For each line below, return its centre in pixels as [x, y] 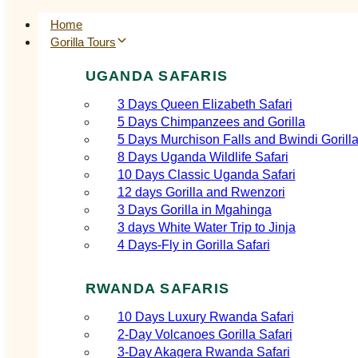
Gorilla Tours [83, 42]
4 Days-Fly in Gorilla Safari [193, 245]
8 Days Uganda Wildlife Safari [203, 157]
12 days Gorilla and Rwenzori [201, 192]
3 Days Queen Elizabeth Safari [205, 104]
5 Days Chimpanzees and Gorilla [211, 121]
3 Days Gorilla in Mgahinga [194, 209]
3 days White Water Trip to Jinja [206, 227]
